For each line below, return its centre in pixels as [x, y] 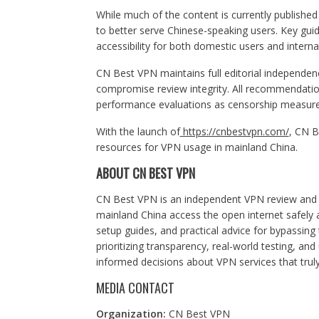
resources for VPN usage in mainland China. [197, 147]
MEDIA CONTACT [135, 288]
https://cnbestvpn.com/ [234, 131]
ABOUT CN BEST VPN [145, 173]
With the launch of [138, 131]
